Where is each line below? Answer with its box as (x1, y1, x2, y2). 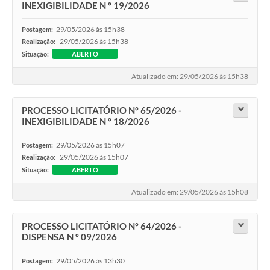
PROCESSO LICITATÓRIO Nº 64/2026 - (22, 220, 181, 231)
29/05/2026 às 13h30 (56, 256, 125, 265)
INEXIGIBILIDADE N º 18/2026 (22, 115, 149, 127)
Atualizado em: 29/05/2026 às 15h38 (131, 72, 248, 81)
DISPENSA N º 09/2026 (22, 231, 117, 242)
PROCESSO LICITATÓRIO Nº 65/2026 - (22, 104, 181, 116)
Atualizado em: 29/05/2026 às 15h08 (131, 187, 248, 197)
